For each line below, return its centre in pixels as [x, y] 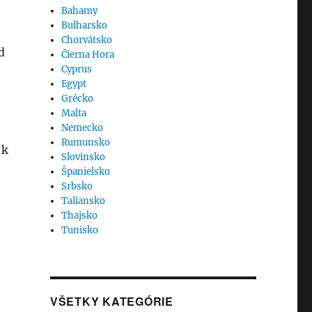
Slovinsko [84, 157]
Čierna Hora [88, 55]
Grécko [78, 99]
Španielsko [86, 172]
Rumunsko [86, 142]
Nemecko [83, 128]
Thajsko [80, 216]
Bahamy [80, 11]
